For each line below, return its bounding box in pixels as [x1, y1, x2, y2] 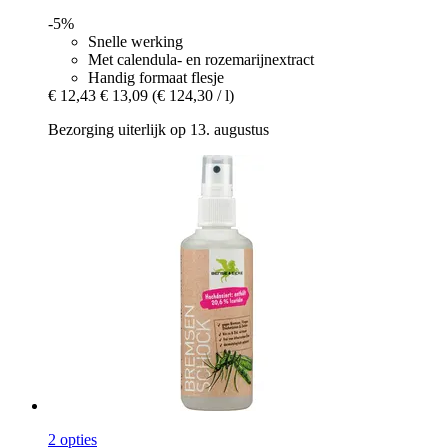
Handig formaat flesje [88, 68, 224, 86]
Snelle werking [88, 32, 183, 50]
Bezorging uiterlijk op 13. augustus [48, 120, 269, 138]
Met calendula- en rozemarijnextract [88, 50, 314, 68]
